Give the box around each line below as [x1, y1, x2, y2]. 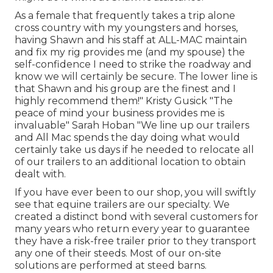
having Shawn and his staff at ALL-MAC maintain [15, 34, 247, 46]
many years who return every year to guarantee [15, 222, 250, 235]
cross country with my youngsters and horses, [15, 21, 238, 34]
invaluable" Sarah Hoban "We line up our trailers [15, 119, 249, 131]
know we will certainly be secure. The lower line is [15, 70, 257, 82]
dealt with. [15, 168, 66, 180]
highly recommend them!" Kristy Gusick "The [15, 94, 233, 107]
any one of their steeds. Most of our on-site [15, 247, 221, 259]
